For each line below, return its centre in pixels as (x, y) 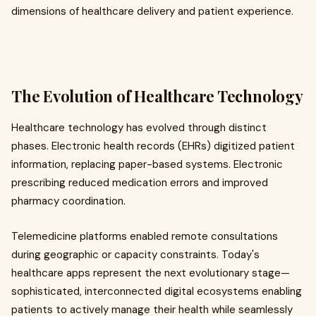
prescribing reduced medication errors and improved (140, 183)
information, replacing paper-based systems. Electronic (147, 164)
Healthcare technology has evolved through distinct (139, 128)
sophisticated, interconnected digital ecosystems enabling (157, 291)
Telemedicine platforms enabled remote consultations (145, 236)
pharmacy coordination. (70, 201)
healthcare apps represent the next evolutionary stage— (151, 273)
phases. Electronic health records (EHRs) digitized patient (153, 146)
